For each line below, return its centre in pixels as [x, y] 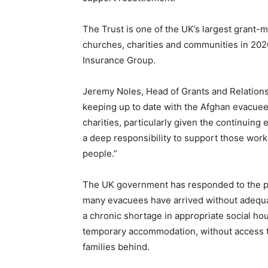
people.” [101, 153]
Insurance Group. [120, 60]
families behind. [116, 246]
